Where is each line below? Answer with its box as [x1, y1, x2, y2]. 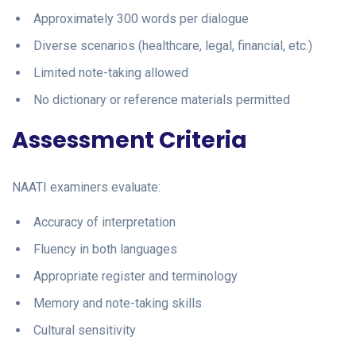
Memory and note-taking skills [33, 295, 202, 311]
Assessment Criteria [12, 124, 247, 156]
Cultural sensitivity [33, 322, 136, 338]
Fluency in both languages [33, 241, 177, 257]
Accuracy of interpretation [33, 214, 176, 230]
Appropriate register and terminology [33, 268, 238, 284]
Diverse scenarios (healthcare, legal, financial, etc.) [33, 37, 312, 53]
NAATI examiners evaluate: [12, 179, 161, 195]
